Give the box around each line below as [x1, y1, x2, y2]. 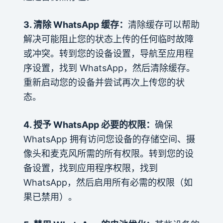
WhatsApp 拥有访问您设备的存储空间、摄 [23, 133, 195, 144]
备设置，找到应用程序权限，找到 [23, 162, 158, 173]
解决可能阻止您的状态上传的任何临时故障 [23, 33, 194, 44]
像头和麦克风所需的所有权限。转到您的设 [23, 148, 194, 159]
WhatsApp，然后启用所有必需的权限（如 [23, 177, 193, 188]
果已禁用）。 [23, 191, 77, 202]
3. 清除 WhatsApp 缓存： [23, 19, 128, 30]
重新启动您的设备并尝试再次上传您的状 [23, 77, 185, 88]
